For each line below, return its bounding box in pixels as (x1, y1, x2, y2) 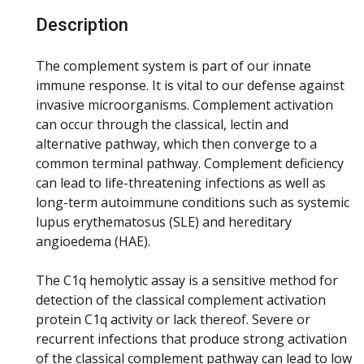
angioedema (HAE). (36, 232, 150, 250)
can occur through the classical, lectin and (36, 115, 288, 133)
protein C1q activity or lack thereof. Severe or (36, 310, 310, 328)
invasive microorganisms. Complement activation (36, 95, 333, 114)
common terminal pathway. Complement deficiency (36, 154, 344, 172)
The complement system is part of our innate (36, 56, 311, 75)
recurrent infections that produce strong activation (36, 329, 347, 348)
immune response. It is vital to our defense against (36, 76, 344, 94)
